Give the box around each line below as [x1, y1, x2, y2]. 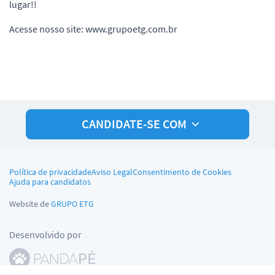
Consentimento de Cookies [133, 166, 231, 177]
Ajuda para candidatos [9, 176, 91, 187]
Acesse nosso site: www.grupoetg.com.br [9, 22, 177, 35]
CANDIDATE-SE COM [81, 116, 187, 131]
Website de [9, 198, 49, 209]
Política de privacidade [9, 166, 91, 177]
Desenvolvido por [9, 228, 82, 241]
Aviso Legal [91, 166, 133, 177]
